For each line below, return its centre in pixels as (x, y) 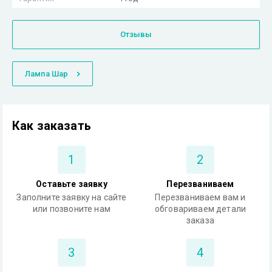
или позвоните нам (72, 209)
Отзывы (136, 34)
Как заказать (52, 126)
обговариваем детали (200, 209)
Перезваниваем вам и (200, 197)
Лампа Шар (47, 74)
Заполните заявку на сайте (72, 197)
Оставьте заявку (72, 184)
